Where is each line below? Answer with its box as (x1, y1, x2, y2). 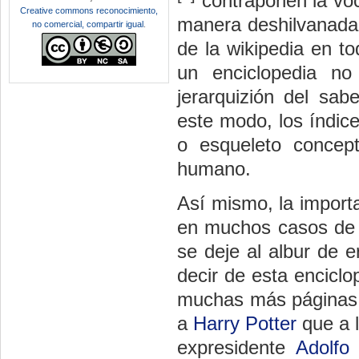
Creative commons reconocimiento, (20, 6, 158, 15)
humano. (177, 158, 251, 180)
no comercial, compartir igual (32, 19, 143, 29)
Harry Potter (193, 313, 296, 335)
